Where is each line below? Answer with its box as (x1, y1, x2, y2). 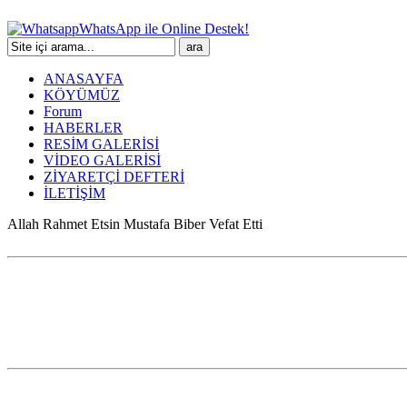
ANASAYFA (44, 71, 124, 86)
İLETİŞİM (44, 185, 105, 201)
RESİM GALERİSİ (44, 136, 159, 152)
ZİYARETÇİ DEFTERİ (44, 169, 184, 184)
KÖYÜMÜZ (44, 87, 120, 103)
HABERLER (44, 120, 123, 135)
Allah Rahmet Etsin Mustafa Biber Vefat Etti (7, 216, 263, 232)
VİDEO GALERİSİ (44, 153, 161, 168)
